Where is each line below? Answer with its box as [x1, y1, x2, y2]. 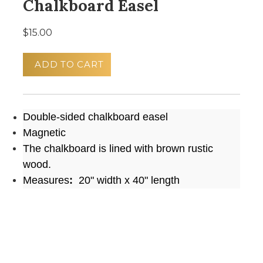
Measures [23, 174, 69, 186]
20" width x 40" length [73, 174, 180, 186]
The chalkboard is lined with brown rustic [23, 143, 213, 154]
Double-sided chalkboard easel [23, 111, 168, 123]
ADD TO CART [35, 59, 104, 70]
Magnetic [23, 127, 69, 139]
